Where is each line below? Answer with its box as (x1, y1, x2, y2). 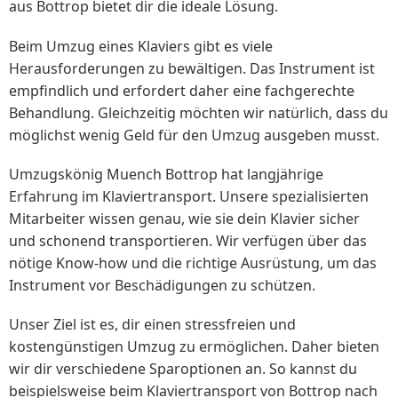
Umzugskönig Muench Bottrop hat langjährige (9, 163, 323, 184)
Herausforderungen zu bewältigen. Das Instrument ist (9, 58, 375, 78)
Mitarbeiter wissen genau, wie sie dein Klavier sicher (9, 208, 360, 228)
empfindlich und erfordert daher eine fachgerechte (9, 80, 354, 100)
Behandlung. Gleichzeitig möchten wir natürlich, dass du (9, 102, 388, 123)
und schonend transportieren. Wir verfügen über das (9, 230, 367, 251)
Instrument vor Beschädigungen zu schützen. (9, 275, 315, 295)
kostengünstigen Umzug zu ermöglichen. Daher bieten (9, 336, 379, 356)
